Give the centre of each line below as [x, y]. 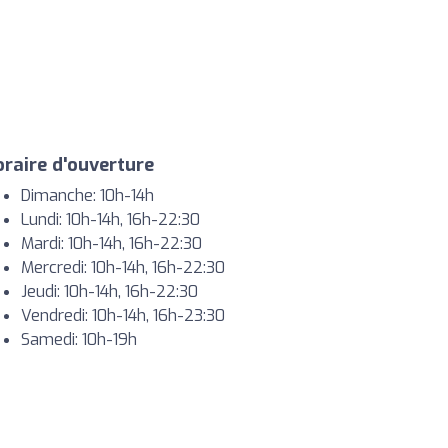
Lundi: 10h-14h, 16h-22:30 [110, 219]
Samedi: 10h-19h [79, 339]
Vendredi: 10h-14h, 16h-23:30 [123, 315]
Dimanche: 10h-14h [87, 195]
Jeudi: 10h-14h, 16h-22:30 [109, 291]
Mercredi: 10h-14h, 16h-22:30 [123, 267]
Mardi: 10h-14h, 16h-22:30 [111, 243]
